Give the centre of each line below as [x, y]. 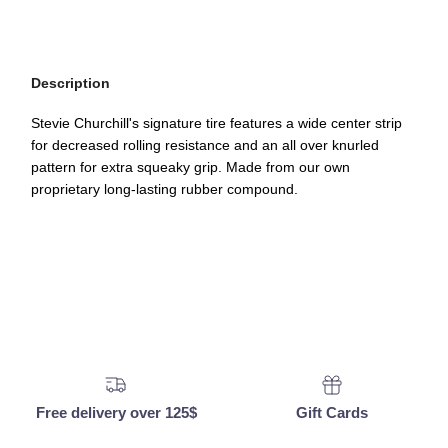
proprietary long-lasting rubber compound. [166, 189]
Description [70, 83]
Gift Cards [332, 413]
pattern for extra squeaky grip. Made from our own [190, 167]
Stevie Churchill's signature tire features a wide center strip [216, 123]
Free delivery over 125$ [116, 413]
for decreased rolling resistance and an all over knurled [205, 145]
